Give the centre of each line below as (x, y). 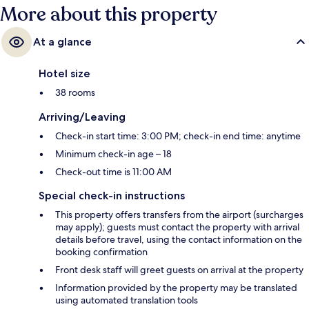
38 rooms (75, 92)
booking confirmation (101, 251)
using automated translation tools (127, 300)
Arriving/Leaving (82, 117)
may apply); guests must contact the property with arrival (177, 227)
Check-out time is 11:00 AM (113, 171)
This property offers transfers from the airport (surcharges (179, 214)
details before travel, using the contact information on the (179, 239)
